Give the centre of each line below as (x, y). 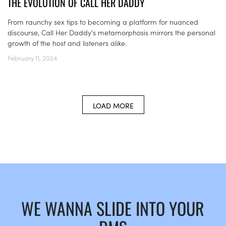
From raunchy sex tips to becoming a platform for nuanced (103, 22)
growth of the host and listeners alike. (67, 43)
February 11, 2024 (32, 58)
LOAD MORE (113, 106)
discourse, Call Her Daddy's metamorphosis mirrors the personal (111, 33)
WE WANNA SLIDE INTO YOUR (113, 208)
